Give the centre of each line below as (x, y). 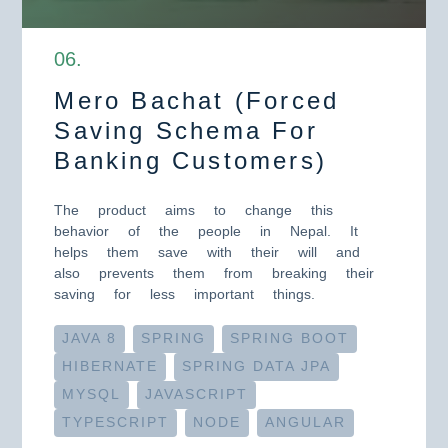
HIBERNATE (110, 366)
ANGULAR (306, 422)
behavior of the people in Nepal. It (206, 231)
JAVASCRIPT (197, 394)
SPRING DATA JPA (257, 366)
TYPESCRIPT (116, 422)
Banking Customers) (191, 160)
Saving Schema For (186, 130)
